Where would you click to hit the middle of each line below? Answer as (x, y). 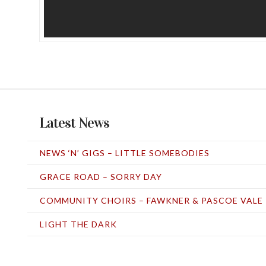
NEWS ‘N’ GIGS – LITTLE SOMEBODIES (124, 153)
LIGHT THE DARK (78, 224)
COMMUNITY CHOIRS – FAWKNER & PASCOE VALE (151, 201)
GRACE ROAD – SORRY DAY (101, 176)
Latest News (74, 123)
